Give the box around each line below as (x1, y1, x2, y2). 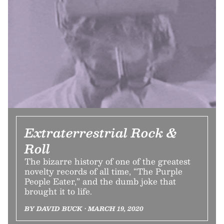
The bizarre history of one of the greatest (24, 154, 190, 168)
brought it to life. (24, 184, 92, 198)
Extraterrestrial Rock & (24, 122, 177, 142)
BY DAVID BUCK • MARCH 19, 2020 (24, 203, 143, 213)
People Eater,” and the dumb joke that (24, 174, 176, 188)
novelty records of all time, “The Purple (24, 164, 182, 178)
